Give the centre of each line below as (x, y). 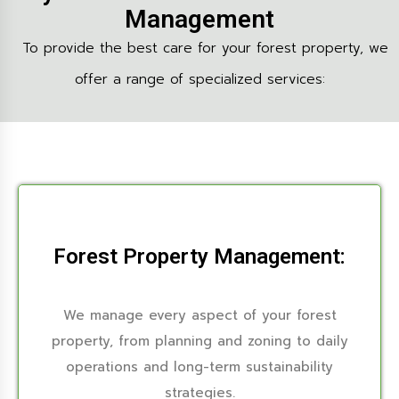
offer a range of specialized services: (199, 79)
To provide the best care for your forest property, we (199, 48)
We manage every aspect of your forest (199, 315)
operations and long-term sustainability (199, 367)
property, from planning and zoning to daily (199, 341)
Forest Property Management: (199, 256)
